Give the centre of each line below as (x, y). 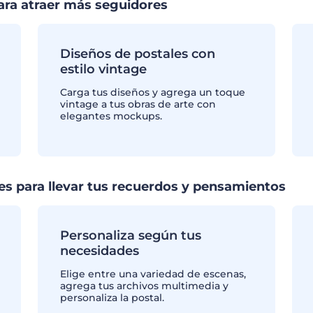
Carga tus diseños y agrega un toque (152, 92)
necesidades (99, 251)
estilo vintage (103, 69)
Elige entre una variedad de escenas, (153, 274)
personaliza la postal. (112, 298)
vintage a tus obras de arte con (138, 104)
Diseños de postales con (137, 54)
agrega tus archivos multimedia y (144, 286)
